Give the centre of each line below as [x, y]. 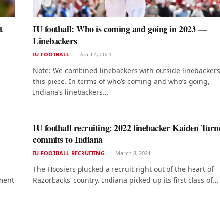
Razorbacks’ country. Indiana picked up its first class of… [125, 180]
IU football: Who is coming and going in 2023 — [120, 29]
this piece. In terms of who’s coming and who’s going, [121, 82]
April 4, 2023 [96, 55]
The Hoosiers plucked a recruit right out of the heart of [123, 169]
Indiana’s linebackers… [70, 92]
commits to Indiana [68, 140]
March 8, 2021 [133, 153]
